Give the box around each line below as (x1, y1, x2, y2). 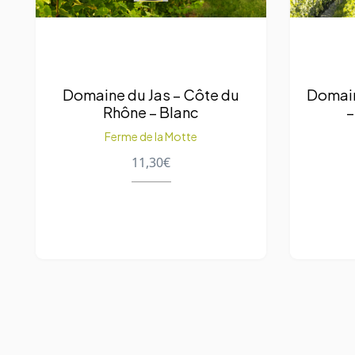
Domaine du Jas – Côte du (63, 85, 239, 104)
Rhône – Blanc (103, 102, 199, 121)
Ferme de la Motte (105, 128, 197, 143)
